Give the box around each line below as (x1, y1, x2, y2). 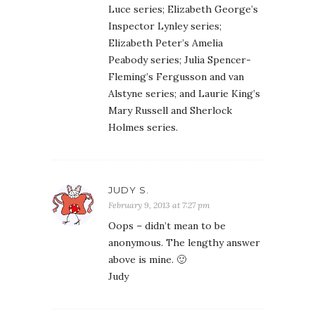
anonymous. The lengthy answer (108, 236, 260, 249)
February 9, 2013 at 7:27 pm (108, 200, 210, 210)
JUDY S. (108, 184, 149, 195)
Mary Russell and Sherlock (108, 104, 232, 117)
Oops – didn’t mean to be (108, 219, 226, 232)
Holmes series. (108, 121, 178, 134)
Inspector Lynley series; (108, 20, 221, 32)
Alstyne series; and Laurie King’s (108, 87, 260, 100)
